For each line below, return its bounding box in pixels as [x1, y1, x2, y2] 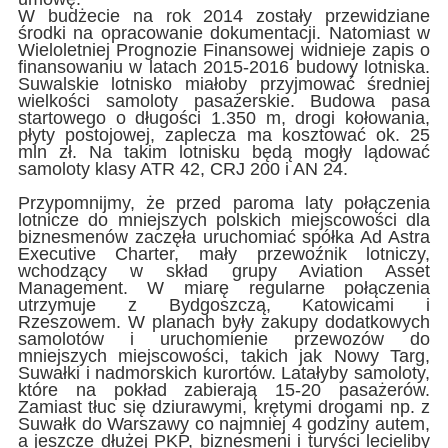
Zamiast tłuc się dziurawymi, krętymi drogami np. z [17, 397, 431, 418]
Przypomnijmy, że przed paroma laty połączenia [17, 193, 431, 214]
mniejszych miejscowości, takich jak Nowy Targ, [17, 346, 431, 367]
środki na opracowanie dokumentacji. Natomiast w [17, 23, 431, 44]
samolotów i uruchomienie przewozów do [17, 329, 431, 350]
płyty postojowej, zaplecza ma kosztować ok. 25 [17, 125, 431, 146]
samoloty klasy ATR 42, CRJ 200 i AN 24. [17, 159, 373, 180]
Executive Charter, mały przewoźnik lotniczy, [17, 244, 431, 265]
